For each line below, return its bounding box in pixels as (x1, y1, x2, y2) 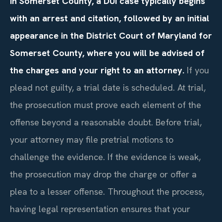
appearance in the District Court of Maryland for (10, 29, 212, 41)
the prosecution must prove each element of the (10, 99, 201, 111)
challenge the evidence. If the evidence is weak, (10, 151, 201, 163)
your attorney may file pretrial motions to (10, 133, 173, 145)
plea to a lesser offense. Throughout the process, (10, 185, 204, 197)
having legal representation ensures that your (10, 203, 190, 215)
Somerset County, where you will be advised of (10, 47, 205, 58)
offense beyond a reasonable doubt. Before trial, (10, 116, 202, 128)
